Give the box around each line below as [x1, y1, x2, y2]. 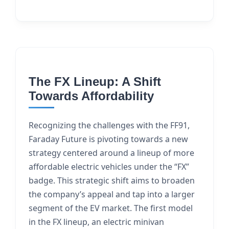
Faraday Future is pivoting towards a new [29, 133, 188, 145]
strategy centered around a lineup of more [29, 147, 194, 158]
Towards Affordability [29, 89, 154, 103]
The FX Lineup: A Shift [29, 75, 161, 88]
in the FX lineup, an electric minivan [29, 216, 164, 227]
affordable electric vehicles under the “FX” [29, 161, 189, 172]
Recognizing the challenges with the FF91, [29, 120, 190, 131]
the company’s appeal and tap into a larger [29, 189, 195, 200]
